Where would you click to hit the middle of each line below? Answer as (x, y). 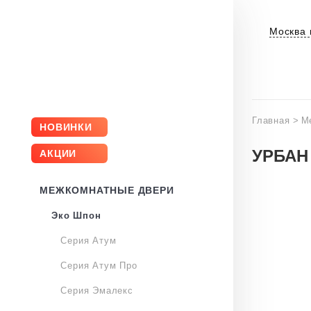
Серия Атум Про (99, 266)
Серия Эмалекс (97, 291)
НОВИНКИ (66, 127)
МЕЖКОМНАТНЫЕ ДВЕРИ (107, 190)
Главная (271, 120)
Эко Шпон (76, 216)
